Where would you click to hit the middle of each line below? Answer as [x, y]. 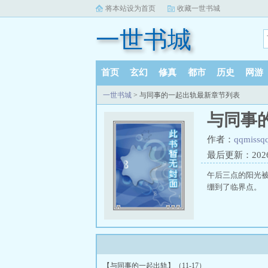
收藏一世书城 [199, 8]
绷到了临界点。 [234, 187]
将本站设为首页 [130, 8]
